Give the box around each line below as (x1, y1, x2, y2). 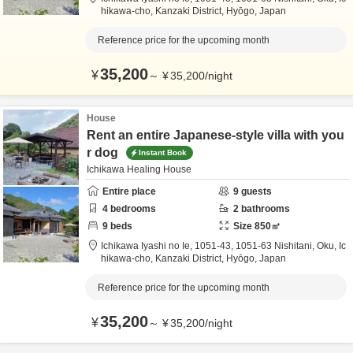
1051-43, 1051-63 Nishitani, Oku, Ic (195, 240, 346, 251)
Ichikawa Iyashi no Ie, (101, 240, 195, 251)
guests (239, 186, 272, 197)
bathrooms (239, 203, 290, 214)
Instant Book (139, 147, 187, 157)
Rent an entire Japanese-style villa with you (87, 128, 344, 142)
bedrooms (108, 203, 156, 214)
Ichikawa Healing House (87, 164, 191, 175)
